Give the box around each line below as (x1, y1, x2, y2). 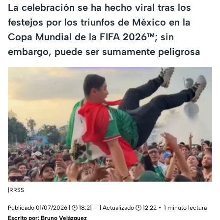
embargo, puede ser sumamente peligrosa (8, 45, 200, 57)
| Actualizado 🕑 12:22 (100, 204, 157, 212)
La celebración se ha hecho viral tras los (8, 1, 191, 13)
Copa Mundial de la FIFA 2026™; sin (8, 30, 174, 43)
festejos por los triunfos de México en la (8, 16, 191, 28)
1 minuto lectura (164, 204, 207, 212)
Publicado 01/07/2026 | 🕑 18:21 (8, 204, 92, 212)
